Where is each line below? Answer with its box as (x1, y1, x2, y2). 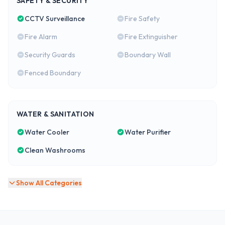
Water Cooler (25, 128, 69, 137)
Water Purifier (125, 128, 171, 137)
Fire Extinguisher (125, 32, 178, 42)
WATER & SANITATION (17, 109, 94, 119)
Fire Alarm (25, 32, 57, 42)
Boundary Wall (125, 50, 171, 60)
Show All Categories (16, 178, 82, 188)
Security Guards (25, 50, 75, 60)
